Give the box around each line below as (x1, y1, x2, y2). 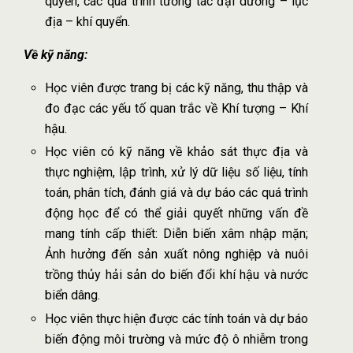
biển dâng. (44, 288, 100, 303)
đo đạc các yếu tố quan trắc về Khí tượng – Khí (44, 100, 309, 116)
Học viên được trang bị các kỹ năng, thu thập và (44, 80, 309, 95)
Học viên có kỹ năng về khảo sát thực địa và (44, 144, 309, 160)
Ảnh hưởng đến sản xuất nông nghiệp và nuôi (44, 247, 309, 262)
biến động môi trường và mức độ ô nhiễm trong (44, 332, 309, 347)
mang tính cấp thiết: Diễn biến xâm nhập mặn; (44, 226, 309, 242)
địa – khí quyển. (44, 13, 130, 29)
